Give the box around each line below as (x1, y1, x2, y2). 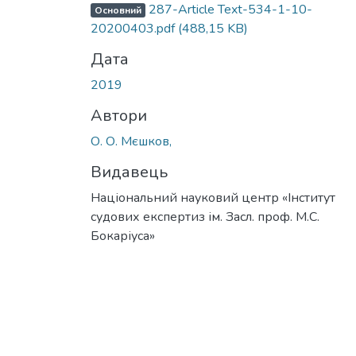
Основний (94, 3, 141, 17)
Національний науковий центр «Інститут (91, 188, 335, 207)
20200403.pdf (91, 19, 178, 37)
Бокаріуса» (91, 226, 155, 245)
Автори (91, 104, 147, 126)
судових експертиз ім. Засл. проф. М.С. (91, 207, 319, 226)
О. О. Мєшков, (91, 132, 172, 150)
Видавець (91, 161, 168, 183)
